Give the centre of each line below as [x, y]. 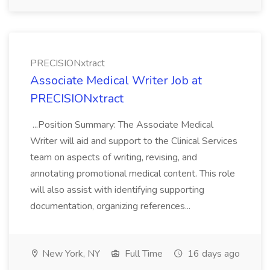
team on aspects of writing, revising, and [114, 157]
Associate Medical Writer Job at [116, 80]
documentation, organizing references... [111, 206]
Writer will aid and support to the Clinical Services [134, 141]
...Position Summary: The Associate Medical [122, 125]
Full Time [143, 254]
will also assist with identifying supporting [117, 190]
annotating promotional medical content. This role [133, 174]
